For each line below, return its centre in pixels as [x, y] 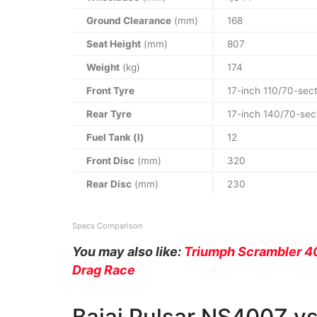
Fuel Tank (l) [115, 138]
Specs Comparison [107, 226]
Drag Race [104, 270]
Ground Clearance [129, 21]
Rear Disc [109, 184]
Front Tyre [110, 91]
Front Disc [110, 161]
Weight [103, 68]
